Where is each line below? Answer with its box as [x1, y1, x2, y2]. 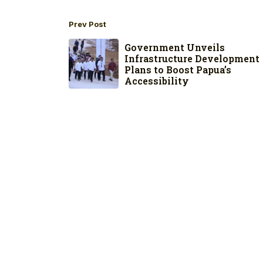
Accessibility [124, 74, 189, 87]
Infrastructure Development [124, 52, 259, 65]
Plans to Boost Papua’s [124, 63, 231, 76]
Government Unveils [124, 41, 225, 53]
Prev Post [69, 19, 106, 29]
